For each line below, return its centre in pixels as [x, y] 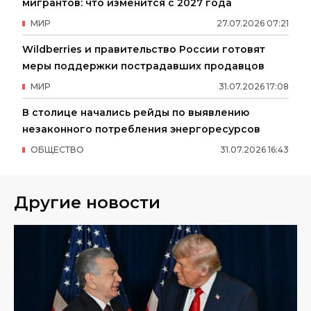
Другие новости [87, 202]
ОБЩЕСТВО [57, 149]
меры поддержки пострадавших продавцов [143, 66]
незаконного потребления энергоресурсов [141, 129]
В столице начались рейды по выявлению [136, 112]
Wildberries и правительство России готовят [144, 49]
